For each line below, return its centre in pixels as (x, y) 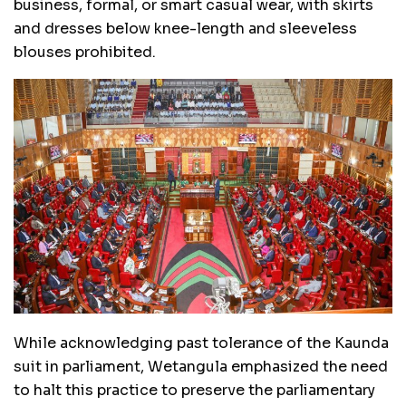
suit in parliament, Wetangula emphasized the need (201, 366)
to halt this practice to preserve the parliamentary (194, 390)
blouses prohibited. (85, 52)
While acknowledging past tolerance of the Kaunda (201, 343)
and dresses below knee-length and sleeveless (185, 28)
